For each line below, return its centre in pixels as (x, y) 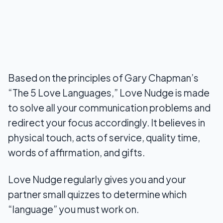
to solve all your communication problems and (109, 108)
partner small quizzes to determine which (97, 194)
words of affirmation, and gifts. (76, 153)
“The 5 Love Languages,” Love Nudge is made (109, 93)
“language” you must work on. (73, 209)
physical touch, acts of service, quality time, (104, 138)
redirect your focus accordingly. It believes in (107, 123)
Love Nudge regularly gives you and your (97, 179)
